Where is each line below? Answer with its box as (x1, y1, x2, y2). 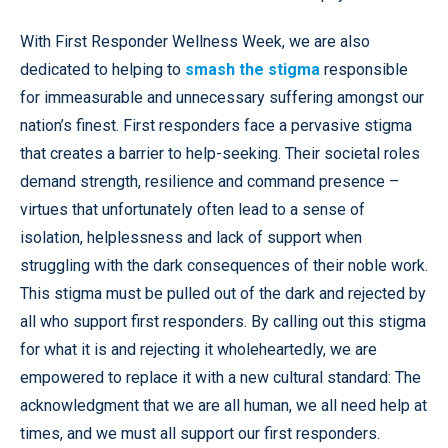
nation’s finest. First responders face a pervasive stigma (20, 116, 412, 136)
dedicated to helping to (20, 60, 185, 80)
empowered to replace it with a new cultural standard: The (20, 368, 421, 388)
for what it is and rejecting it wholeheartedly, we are (20, 340, 377, 360)
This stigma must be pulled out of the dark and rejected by (20, 284, 426, 304)
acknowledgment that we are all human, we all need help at (20, 396, 427, 416)
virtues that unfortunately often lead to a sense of (20, 200, 365, 220)
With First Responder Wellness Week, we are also (20, 32, 370, 52)
